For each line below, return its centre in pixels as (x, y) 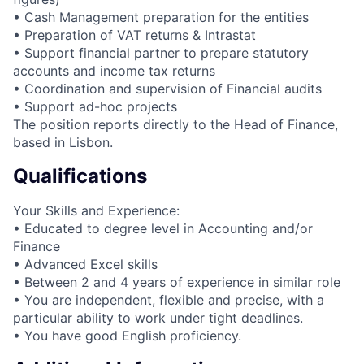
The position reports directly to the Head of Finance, (175, 125)
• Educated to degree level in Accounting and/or (163, 229)
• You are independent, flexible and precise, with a (169, 300)
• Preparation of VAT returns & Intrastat (134, 35)
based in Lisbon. (63, 143)
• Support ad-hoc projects (95, 107)
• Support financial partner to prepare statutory (161, 53)
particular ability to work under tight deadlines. (158, 318)
